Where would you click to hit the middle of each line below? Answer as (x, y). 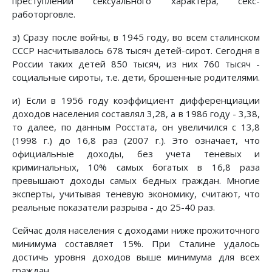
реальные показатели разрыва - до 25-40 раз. (114, 207)
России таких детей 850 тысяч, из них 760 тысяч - (136, 64)
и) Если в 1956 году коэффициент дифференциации (136, 100)
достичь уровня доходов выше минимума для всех (136, 257)
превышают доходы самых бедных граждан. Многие (136, 181)
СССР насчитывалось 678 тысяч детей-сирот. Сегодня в (136, 51)
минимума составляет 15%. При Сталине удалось (136, 244)
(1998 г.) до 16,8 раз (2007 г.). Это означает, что (136, 141)
